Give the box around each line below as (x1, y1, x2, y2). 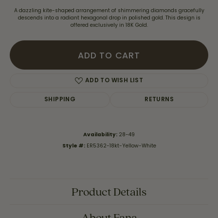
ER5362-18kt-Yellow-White (86, 142, 156, 149)
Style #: (62, 142, 85, 149)
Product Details (72, 184, 146, 199)
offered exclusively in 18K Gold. (70, 21, 148, 29)
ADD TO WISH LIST (85, 78, 144, 84)
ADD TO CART (78, 50, 140, 61)
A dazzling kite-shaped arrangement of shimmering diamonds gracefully (14, 7, 204, 14)
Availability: (83, 131, 117, 138)
